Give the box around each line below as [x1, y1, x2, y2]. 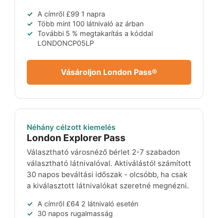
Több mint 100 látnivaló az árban [37, 19, 144, 28]
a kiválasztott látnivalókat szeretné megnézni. [27, 181, 189, 190]
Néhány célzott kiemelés [27, 122, 115, 132]
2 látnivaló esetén [79, 199, 138, 208]
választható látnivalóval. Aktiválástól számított [27, 158, 191, 168]
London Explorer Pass [27, 131, 126, 144]
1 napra [79, 9, 105, 18]
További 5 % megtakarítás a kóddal [37, 29, 153, 37]
